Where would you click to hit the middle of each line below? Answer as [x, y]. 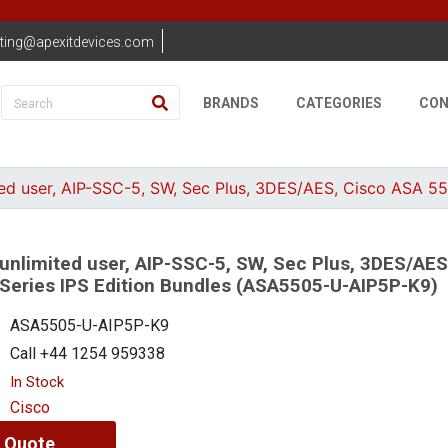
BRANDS [230, 103]
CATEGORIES [339, 103]
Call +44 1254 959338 [87, 353]
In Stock [36, 382]
